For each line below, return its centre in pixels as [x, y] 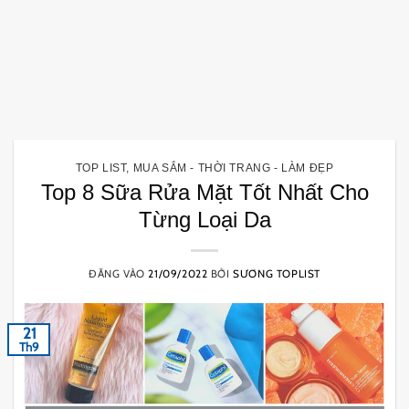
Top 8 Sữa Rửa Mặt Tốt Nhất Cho [204, 193]
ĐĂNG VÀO [119, 273]
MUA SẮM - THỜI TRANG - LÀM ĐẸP [233, 168]
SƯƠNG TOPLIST [277, 273]
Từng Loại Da [204, 220]
